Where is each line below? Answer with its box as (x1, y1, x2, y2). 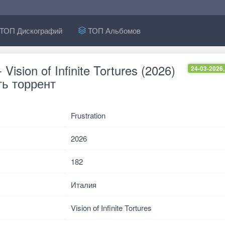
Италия (70, 179, 96, 190)
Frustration (70, 110, 105, 121)
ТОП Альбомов (86, 25, 141, 36)
